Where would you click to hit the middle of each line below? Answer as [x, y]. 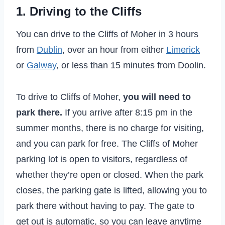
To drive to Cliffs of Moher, [70, 97]
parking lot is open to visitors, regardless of [102, 159]
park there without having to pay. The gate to [105, 206]
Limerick [183, 49]
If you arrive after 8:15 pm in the [127, 112]
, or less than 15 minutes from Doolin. [131, 65]
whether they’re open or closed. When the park [110, 175]
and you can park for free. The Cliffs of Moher [107, 143]
